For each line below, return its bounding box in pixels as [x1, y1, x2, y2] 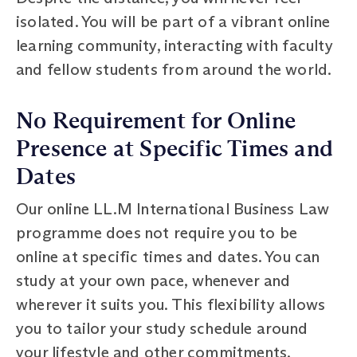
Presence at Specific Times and [16, 135, 334, 163]
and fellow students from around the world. [16, 59, 332, 79]
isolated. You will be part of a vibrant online [16, 11, 331, 31]
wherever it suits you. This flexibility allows [16, 294, 326, 314]
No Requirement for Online [16, 107, 296, 135]
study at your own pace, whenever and [16, 270, 291, 290]
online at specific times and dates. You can [16, 246, 320, 266]
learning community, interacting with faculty [16, 35, 333, 55]
